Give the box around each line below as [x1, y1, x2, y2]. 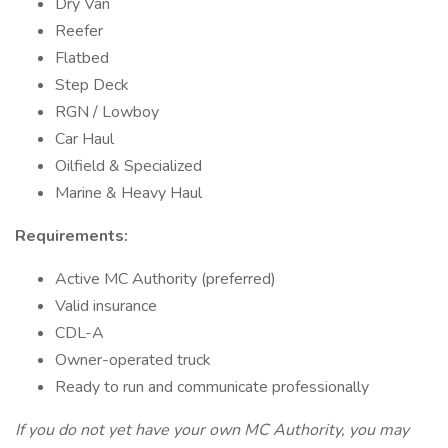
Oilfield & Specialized [55, 155, 202, 177]
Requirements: [15, 225, 128, 247]
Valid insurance [55, 295, 157, 317]
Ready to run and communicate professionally [55, 376, 369, 398]
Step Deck [55, 74, 129, 96]
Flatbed [55, 47, 109, 69]
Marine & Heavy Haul [55, 182, 202, 204]
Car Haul [55, 128, 114, 150]
